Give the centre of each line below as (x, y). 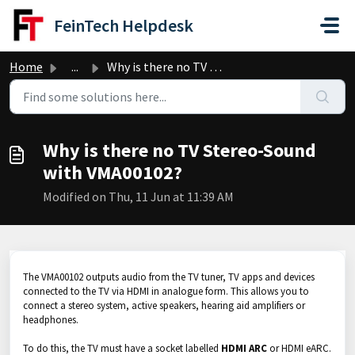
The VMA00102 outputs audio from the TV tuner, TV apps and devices (169, 277)
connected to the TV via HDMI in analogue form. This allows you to (166, 291)
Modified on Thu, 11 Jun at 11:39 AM (138, 197)
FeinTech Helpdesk (124, 25)
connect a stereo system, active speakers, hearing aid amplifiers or (164, 305)
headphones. (51, 320)
